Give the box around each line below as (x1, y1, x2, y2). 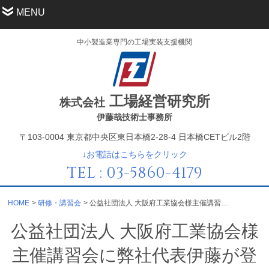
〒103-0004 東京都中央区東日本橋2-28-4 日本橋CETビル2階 (19, 131, 250, 142)
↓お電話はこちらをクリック (82, 149, 187, 159)
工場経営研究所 (104, 92, 210, 109)
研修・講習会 (38, 198, 82, 207)
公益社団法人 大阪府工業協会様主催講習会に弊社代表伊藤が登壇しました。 (220, 198, 228, 207)
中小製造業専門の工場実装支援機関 (77, 38, 192, 46)
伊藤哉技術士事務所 (97, 112, 172, 122)
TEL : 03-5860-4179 (67, 162, 202, 184)
